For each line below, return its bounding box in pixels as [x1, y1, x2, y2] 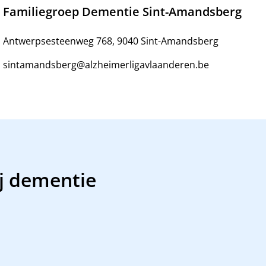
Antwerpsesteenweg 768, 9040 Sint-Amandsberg [3, 34, 219, 47]
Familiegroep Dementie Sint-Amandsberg [3, 3, 242, 20]
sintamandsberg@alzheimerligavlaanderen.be [3, 58, 210, 71]
